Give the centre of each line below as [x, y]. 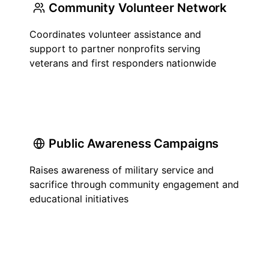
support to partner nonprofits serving [115, 49]
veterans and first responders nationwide [123, 63]
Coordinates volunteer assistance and [115, 34]
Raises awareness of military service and [122, 170]
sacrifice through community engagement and [134, 184]
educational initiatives [79, 199]
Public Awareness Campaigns [134, 144]
